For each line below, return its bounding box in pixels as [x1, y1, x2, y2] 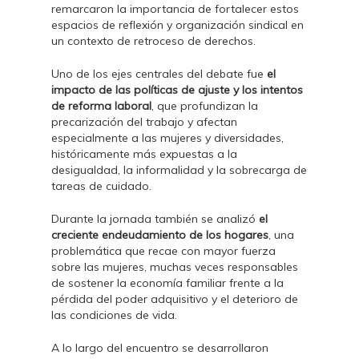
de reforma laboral [51, 99, 152, 113]
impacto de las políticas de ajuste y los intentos [51, 83, 304, 97]
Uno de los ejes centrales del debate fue [51, 67, 268, 81]
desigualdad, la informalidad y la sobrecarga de [51, 163, 308, 177]
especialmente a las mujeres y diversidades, [51, 131, 284, 145]
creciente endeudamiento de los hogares [51, 228, 269, 242]
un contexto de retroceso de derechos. [51, 34, 256, 48]
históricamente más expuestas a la [51, 147, 238, 161]
